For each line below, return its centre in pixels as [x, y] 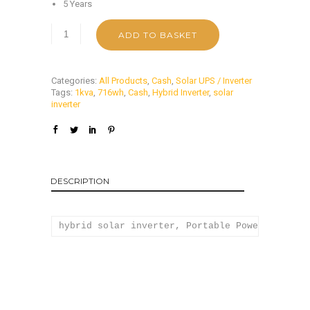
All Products [123, 81]
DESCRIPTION [80, 181]
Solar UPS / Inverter [214, 81]
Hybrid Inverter [181, 93]
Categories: [75, 81]
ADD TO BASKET [158, 35]
